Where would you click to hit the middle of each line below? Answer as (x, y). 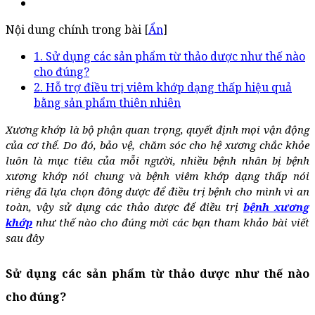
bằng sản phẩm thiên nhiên (107, 102)
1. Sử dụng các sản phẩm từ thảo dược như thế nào (169, 56)
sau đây (25, 237)
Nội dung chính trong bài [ (77, 29)
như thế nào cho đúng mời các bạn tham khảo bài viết (171, 222)
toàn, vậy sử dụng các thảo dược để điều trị (125, 206)
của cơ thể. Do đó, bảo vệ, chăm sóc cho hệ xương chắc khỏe (157, 144)
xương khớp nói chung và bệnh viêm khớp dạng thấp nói (157, 175)
